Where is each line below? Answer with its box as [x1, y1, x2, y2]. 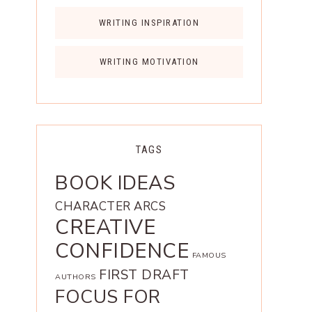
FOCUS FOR [55, 284, 161, 310]
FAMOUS [192, 250, 226, 261]
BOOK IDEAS [55, 170, 175, 197]
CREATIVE [55, 213, 155, 242]
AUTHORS [55, 272, 96, 283]
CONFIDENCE [55, 237, 189, 265]
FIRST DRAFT [99, 266, 189, 285]
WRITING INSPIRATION [98, 17, 200, 29]
